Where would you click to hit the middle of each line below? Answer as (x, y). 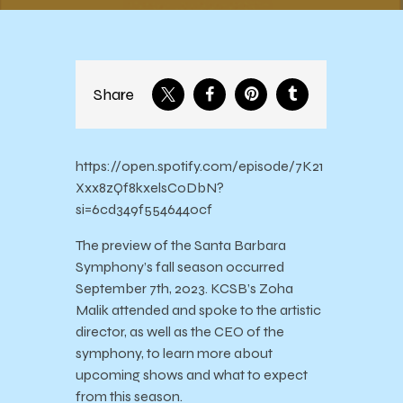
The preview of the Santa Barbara (181, 246)
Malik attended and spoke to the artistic (198, 310)
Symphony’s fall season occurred (180, 267)
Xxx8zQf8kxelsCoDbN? (150, 188)
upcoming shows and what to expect (192, 375)
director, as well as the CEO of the (180, 332)
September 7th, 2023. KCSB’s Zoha (184, 289)
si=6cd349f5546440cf (144, 210)
